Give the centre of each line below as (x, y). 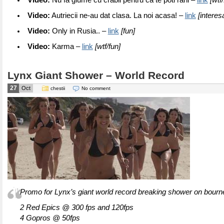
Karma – (66, 46)
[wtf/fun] (107, 46)
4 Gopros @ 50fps (50, 218)
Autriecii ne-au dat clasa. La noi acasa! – (117, 15)
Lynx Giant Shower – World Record (96, 75)
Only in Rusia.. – (79, 31)
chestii (58, 88)
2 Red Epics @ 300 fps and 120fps (77, 207)
